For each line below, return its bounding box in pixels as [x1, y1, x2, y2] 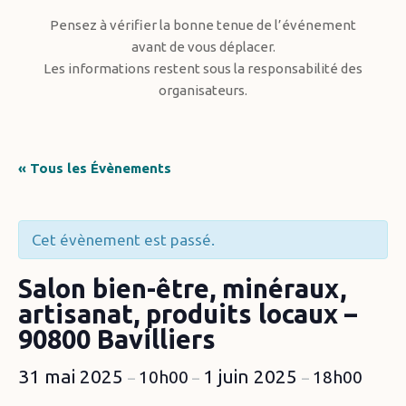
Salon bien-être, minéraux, [18, 274, 346, 303]
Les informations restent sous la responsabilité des [43, 61, 362, 76]
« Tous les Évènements [18, 159, 171, 176]
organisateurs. [159, 82, 247, 98]
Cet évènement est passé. [32, 231, 215, 248]
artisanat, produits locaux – [18, 299, 357, 328]
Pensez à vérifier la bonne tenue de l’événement [50, 17, 356, 33]
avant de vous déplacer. [130, 39, 275, 54]
